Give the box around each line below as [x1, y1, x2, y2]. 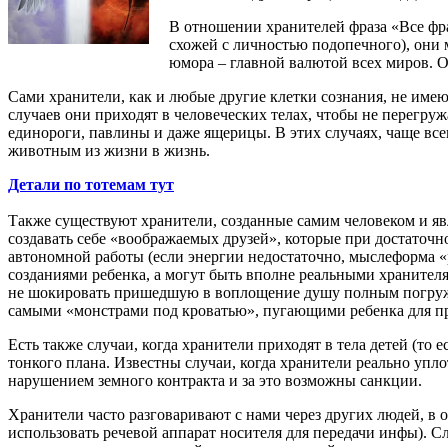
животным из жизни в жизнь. [8, 141, 210, 159]
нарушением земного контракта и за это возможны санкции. [8, 371, 422, 389]
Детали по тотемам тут [8, 175, 174, 193]
